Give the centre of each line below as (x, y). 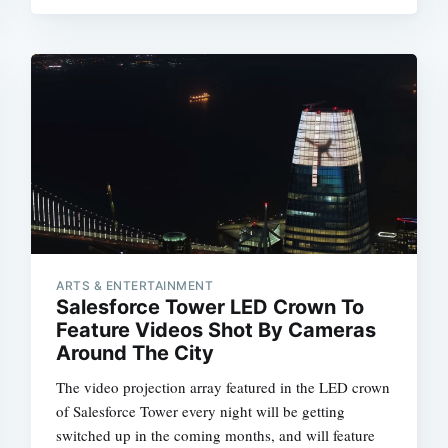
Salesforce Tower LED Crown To (210, 306)
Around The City (135, 352)
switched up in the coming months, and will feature (216, 434)
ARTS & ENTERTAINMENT (135, 285)
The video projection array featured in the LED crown (223, 386)
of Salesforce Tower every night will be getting (201, 410)
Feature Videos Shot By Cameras (216, 329)
